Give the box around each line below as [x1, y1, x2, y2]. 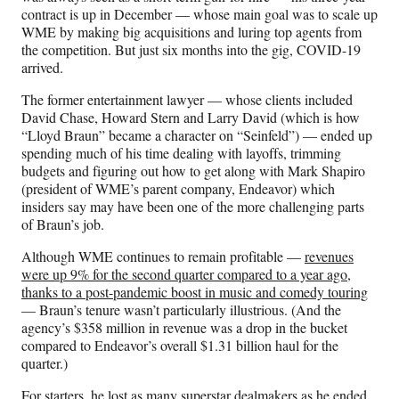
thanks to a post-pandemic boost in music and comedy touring [21, 282, 368, 302]
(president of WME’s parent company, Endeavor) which [21, 179, 335, 199]
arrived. [21, 58, 63, 77]
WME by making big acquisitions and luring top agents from [21, 22, 362, 42]
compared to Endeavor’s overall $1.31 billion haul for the [21, 336, 338, 355]
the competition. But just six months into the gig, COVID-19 [21, 40, 361, 60]
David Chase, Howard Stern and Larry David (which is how [21, 108, 360, 127]
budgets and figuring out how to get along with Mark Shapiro [21, 161, 365, 181]
